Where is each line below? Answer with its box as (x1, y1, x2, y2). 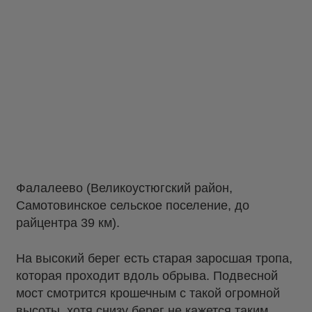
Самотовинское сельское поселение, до (16, 198, 249, 213)
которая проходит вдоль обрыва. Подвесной (16, 269, 278, 283)
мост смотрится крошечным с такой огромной (16, 286, 280, 301)
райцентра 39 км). (16, 216, 123, 231)
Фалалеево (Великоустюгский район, (16, 181, 233, 196)
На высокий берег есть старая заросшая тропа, (16, 251, 292, 266)
